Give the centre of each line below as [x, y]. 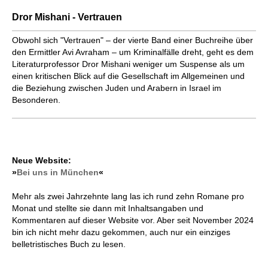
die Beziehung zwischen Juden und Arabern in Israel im [117, 88]
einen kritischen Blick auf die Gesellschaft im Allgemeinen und [128, 76]
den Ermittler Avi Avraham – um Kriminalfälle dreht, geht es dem [133, 52]
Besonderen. [36, 100]
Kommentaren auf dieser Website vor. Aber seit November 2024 [133, 220]
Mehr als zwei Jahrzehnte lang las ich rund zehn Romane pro [128, 197]
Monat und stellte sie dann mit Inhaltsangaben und [108, 208]
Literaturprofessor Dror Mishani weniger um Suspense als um [128, 64]
